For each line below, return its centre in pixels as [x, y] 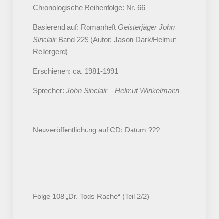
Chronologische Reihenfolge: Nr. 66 [89, 8]
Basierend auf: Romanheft [75, 27]
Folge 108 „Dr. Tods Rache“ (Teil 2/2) [91, 197]
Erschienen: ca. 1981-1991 [75, 71]
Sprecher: [49, 91]
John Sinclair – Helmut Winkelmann [122, 91]
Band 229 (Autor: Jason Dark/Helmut [116, 40]
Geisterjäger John [146, 27]
